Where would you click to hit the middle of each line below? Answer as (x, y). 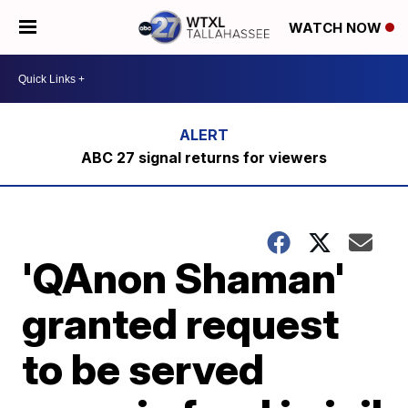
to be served (143, 369)
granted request (181, 323)
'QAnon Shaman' (184, 278)
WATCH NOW (337, 28)
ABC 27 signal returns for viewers (204, 158)
